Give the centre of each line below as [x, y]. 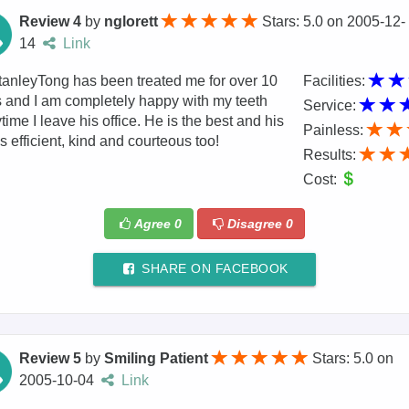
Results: [331, 155]
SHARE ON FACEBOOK [213, 268]
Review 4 [51, 22]
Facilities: [336, 81]
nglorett [131, 22]
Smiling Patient [157, 359]
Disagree [256, 223]
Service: [331, 106]
